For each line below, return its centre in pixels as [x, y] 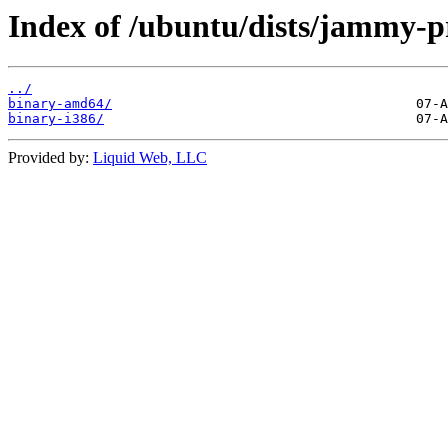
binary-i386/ [56, 119]
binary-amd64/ [60, 104]
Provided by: [50, 158]
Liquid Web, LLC [150, 158]
